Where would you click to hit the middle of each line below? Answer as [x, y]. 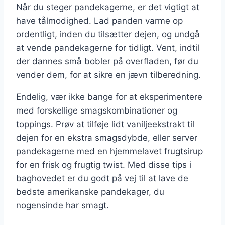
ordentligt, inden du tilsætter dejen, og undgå [108, 34]
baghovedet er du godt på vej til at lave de [102, 179]
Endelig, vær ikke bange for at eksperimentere [109, 97]
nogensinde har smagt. [63, 206]
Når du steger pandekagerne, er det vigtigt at [108, 7]
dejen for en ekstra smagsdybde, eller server [107, 138]
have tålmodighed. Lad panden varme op [99, 21]
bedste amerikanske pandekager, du [90, 192]
